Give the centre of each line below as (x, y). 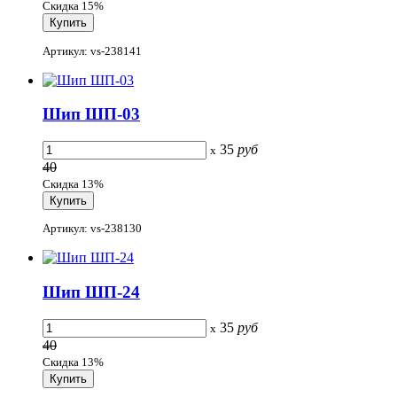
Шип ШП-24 (91, 292)
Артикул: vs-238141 (92, 51)
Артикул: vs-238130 (92, 229)
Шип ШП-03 (91, 114)
